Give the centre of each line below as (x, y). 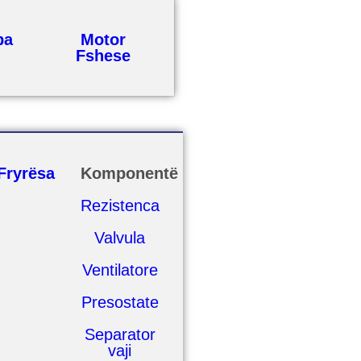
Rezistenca (120, 205)
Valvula (120, 238)
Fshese (104, 56)
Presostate (120, 302)
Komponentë (130, 173)
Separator (120, 334)
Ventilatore (120, 270)
